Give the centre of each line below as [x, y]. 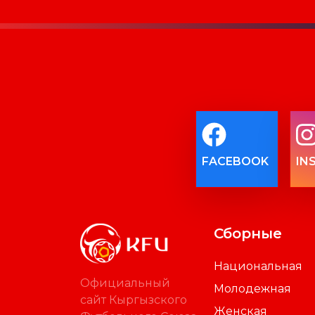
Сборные [248, 234]
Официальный [125, 283]
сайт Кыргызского [134, 300]
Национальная [258, 266]
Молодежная [252, 289]
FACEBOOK [236, 162]
